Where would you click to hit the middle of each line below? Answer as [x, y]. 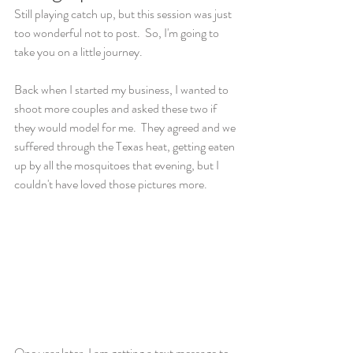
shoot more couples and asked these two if [117, 108]
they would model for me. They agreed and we [126, 127]
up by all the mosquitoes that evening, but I [118, 165]
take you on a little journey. [80, 52]
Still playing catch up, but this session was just [124, 14]
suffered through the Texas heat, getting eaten [126, 146]
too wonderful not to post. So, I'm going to [118, 33]
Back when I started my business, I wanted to [123, 89]
